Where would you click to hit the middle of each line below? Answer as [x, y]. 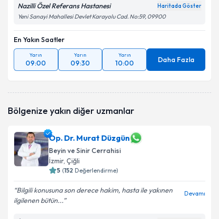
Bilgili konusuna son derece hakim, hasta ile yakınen [95, 190]
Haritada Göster [179, 6]
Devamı [195, 193]
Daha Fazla [176, 60]
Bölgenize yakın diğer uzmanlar [71, 111]
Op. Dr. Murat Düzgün [89, 138]
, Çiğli [72, 161]
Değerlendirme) [97, 170]
